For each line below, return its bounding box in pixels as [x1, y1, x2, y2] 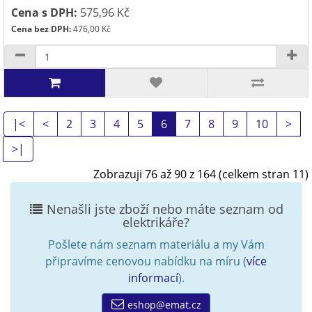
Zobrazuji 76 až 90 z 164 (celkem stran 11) [93, 166, 309, 182]
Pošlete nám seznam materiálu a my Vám [47, 237, 265, 252]
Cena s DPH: [11, 5, 77, 20]
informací [127, 270, 178, 286]
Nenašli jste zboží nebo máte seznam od [42, 201, 283, 217]
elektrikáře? [123, 214, 189, 231]
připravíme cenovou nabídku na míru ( [45, 253, 247, 269]
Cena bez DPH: [11, 23, 71, 35]
